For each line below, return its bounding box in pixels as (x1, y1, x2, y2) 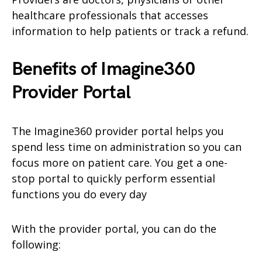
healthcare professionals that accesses (12, 8, 208, 22)
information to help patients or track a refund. (12, 23, 249, 38)
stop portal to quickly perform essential (12, 171, 215, 185)
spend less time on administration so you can (12, 139, 242, 154)
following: (12, 237, 61, 251)
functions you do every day (12, 187, 147, 201)
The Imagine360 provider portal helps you (12, 123, 224, 138)
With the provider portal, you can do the (12, 221, 216, 236)
